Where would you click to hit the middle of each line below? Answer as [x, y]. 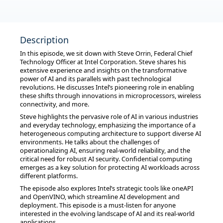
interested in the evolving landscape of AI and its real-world [107, 214]
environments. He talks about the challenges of [90, 142]
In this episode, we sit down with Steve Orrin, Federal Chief [106, 54]
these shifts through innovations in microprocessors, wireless [111, 96]
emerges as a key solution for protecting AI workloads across [110, 167]
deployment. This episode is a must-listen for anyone [98, 205]
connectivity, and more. [55, 104]
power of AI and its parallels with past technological [96, 79]
